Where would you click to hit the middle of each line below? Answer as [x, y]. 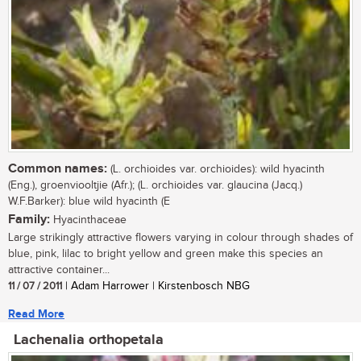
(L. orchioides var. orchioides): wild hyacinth [216, 170]
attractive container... [59, 270]
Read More [36, 314]
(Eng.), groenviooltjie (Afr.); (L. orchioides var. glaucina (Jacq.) [155, 186]
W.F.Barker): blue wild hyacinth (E [89, 202]
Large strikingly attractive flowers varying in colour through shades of [180, 238]
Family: [29, 220]
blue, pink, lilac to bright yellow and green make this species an [166, 254]
